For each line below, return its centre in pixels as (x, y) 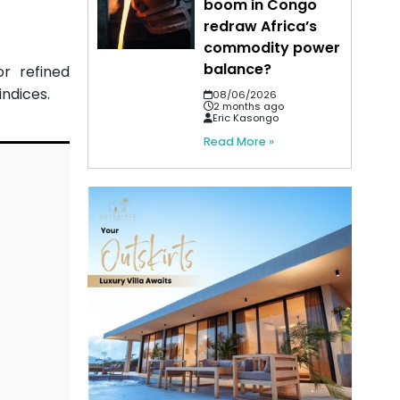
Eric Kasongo (246, 118)
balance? (238, 70)
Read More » (239, 142)
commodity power (272, 48)
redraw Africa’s (261, 27)
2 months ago (249, 107)
